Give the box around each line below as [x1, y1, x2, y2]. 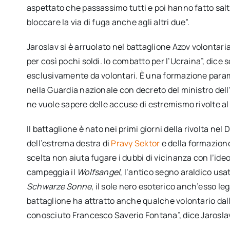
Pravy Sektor [111, 137, 160, 149]
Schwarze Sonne [26, 180, 92, 192]
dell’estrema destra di [26, 137, 111, 149]
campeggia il [26, 166, 78, 178]
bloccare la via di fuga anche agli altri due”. [26, 16, 189, 28]
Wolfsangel [77, 166, 121, 178]
